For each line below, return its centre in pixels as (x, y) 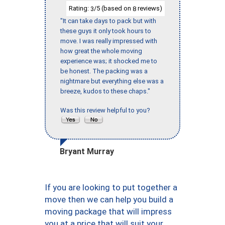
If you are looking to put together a (111, 188)
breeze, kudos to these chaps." (105, 91)
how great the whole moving (101, 51)
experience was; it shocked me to (109, 61)
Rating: (80, 8)
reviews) (149, 8)
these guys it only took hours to (106, 31)
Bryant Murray (87, 152)
